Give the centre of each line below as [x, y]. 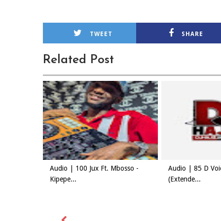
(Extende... [184, 179]
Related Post [78, 60]
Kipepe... [63, 179]
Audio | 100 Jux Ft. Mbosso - [94, 168]
